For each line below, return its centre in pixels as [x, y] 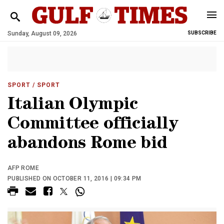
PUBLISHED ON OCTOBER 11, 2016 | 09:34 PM [74, 178]
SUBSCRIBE [202, 33]
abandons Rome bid [87, 145]
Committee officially [93, 125]
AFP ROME [23, 168]
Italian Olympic [73, 106]
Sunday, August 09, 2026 [42, 33]
